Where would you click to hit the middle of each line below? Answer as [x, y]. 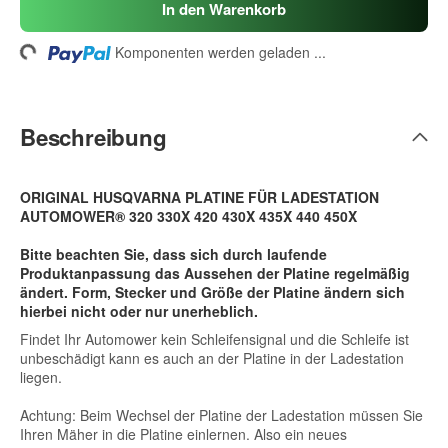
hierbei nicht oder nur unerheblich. [139, 310]
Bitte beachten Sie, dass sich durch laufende [173, 253]
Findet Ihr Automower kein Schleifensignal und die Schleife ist [214, 339]
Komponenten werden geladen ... [221, 51]
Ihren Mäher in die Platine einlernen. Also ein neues [183, 434]
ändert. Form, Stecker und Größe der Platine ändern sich [212, 291]
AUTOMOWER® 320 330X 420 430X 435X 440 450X [188, 215]
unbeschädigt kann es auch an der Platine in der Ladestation [212, 358]
